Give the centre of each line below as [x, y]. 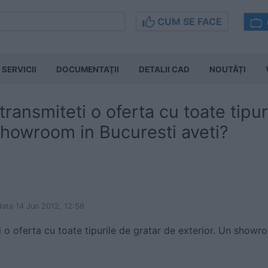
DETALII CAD [164, 69]
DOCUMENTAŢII [88, 69]
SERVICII [19, 69]
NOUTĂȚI [228, 69]
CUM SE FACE [188, 22]
